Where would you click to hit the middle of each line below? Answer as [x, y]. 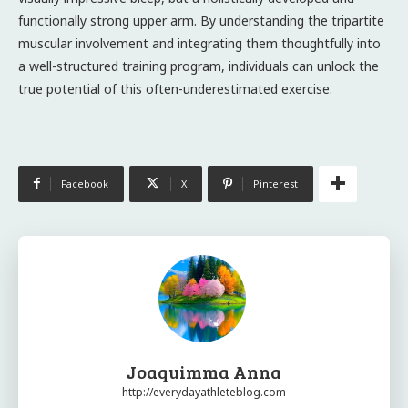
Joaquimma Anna [204, 371]
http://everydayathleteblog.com [204, 392]
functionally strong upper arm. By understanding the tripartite [201, 20]
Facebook [85, 183]
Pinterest [275, 183]
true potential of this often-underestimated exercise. [175, 88]
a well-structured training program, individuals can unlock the [199, 66]
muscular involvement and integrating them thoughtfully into [199, 43]
